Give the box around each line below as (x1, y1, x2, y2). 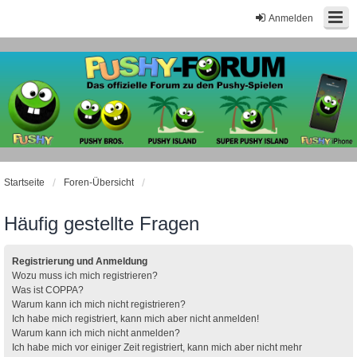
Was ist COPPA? (12, 284, 84, 296)
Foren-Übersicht (64, 176, 134, 188)
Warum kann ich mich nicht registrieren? (12, 298, 186, 310)
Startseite (4, 176, 45, 188)
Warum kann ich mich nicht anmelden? (12, 327, 180, 339)
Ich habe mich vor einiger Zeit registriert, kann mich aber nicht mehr (12, 341, 302, 353)
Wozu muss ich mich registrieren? (12, 269, 158, 281)
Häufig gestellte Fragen (4, 212, 199, 234)
